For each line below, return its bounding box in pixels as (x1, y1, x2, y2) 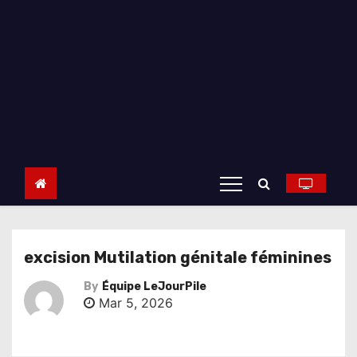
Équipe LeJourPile (102, 280, 206, 293)
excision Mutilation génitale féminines (24, 248, 331, 267)
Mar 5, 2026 (95, 295, 173, 311)
